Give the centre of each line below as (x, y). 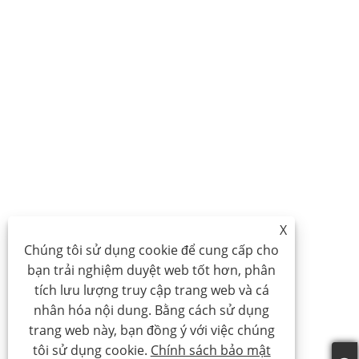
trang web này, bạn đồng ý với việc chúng (151, 330)
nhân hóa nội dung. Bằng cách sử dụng (152, 310)
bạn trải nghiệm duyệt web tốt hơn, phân (152, 270)
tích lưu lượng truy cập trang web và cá (151, 290)
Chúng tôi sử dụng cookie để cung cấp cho (152, 250)
